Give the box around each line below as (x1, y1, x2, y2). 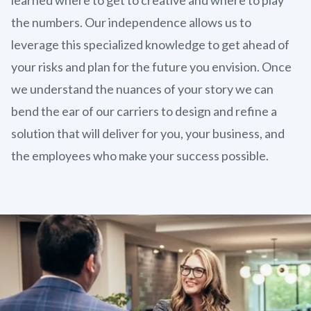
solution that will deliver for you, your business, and (11, 125, 285, 141)
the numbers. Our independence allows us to (11, 14, 251, 30)
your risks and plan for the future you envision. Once (11, 58, 292, 74)
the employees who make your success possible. (11, 147, 269, 163)
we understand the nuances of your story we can (11, 81, 274, 96)
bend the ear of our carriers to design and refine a (11, 103, 277, 119)
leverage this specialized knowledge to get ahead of (11, 36, 289, 52)
